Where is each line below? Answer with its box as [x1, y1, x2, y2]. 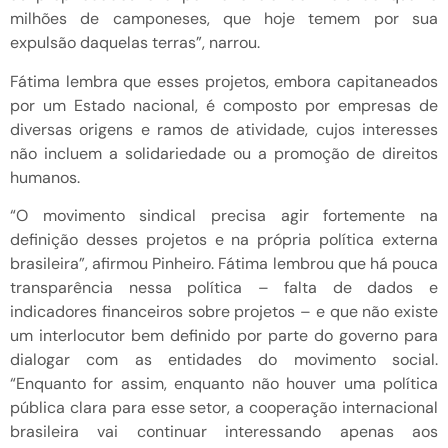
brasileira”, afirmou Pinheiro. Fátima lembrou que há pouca [10, 253, 438, 275]
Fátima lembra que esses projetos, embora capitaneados [10, 70, 438, 92]
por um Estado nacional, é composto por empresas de [10, 94, 438, 116]
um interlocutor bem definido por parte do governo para [10, 325, 438, 347]
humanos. [10, 166, 80, 188]
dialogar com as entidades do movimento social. [10, 349, 438, 371]
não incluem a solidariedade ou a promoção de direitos [10, 142, 438, 164]
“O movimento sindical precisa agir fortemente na [10, 205, 438, 227]
